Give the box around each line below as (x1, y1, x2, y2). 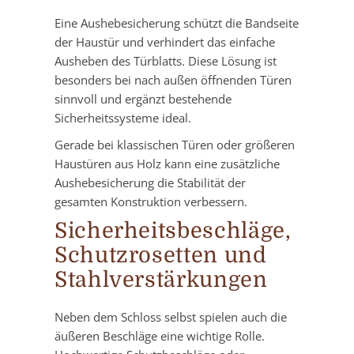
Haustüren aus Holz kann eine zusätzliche (55, 156, 280, 172)
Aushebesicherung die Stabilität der (55, 175, 246, 191)
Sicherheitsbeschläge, (55, 219, 292, 244)
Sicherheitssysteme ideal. (55, 110, 191, 126)
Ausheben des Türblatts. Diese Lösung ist (55, 53, 277, 70)
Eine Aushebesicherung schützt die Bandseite (55, 15, 299, 32)
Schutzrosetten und (55, 243, 267, 269)
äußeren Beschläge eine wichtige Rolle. (55, 328, 265, 345)
